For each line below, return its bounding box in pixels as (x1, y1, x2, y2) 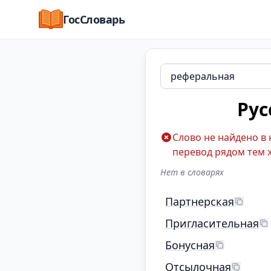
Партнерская (165, 194, 234, 209)
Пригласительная (165, 216, 259, 230)
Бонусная (165, 238, 215, 252)
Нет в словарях (160, 166, 224, 178)
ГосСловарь (63, 12, 125, 27)
